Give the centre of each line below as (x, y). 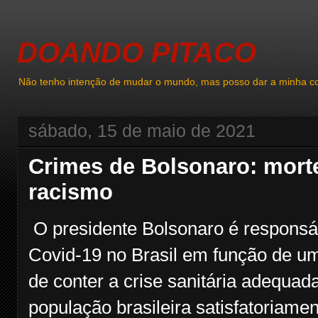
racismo (71, 192)
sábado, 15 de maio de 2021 (142, 131)
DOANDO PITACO (137, 53)
